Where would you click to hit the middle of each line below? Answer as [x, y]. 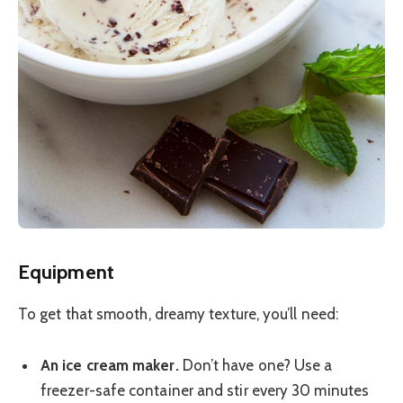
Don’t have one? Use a [255, 366]
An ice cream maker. [110, 366]
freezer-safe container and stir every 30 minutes [205, 391]
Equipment [66, 272]
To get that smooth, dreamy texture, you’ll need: [179, 313]
